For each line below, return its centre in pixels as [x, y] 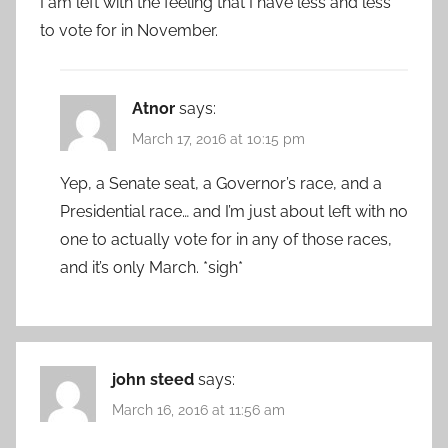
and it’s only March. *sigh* [151, 268]
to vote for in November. [129, 30]
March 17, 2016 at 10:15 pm [218, 139]
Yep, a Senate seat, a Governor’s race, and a [221, 184]
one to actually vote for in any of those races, [226, 240]
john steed [153, 380]
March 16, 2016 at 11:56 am [198, 410]
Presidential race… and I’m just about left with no [234, 212]
